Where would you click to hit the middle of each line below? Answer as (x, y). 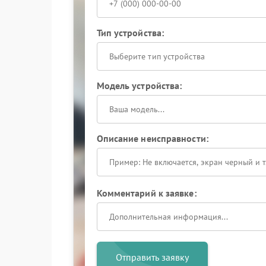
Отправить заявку (152, 257)
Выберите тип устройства (157, 56)
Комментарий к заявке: (146, 193)
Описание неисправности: (152, 138)
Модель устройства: (139, 85)
